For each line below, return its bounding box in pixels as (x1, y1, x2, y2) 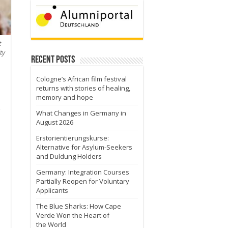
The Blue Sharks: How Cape (36, 201, 121, 211)
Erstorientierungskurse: (36, 133, 109, 142)
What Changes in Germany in (36, 108, 126, 118)
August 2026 (36, 117, 73, 127)
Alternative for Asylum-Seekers (36, 142, 132, 152)
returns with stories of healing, (36, 83, 130, 93)
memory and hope (36, 92, 93, 102)
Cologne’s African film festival (36, 74, 127, 83)
